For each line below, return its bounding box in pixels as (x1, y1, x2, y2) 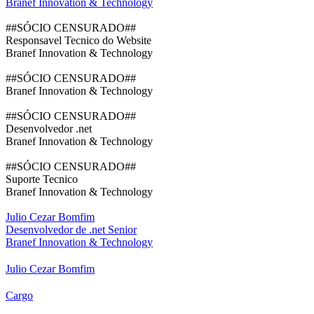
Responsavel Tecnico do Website (6, 34, 151, 47)
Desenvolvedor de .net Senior (6, 224, 137, 236)
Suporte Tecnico (6, 173, 78, 186)
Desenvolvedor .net (6, 123, 92, 135)
